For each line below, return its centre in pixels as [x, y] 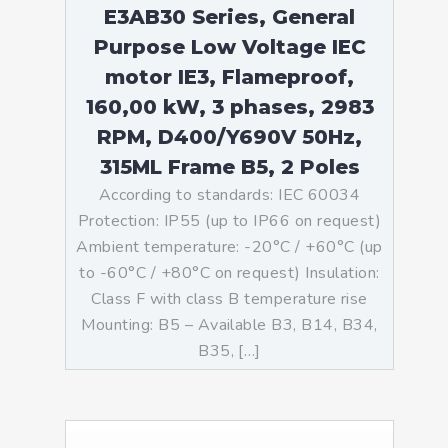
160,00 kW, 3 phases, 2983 [229, 107]
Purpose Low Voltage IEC [229, 47]
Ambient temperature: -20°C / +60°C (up [229, 247]
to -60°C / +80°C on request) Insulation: [229, 273]
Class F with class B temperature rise [229, 299]
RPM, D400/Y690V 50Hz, [229, 137]
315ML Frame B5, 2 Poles [229, 167]
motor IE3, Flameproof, [229, 77]
